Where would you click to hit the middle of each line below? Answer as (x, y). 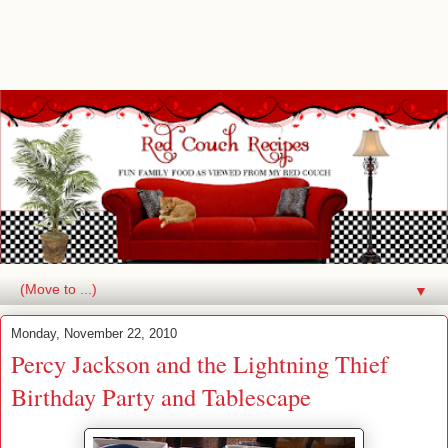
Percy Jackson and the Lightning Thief (199, 363)
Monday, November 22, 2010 (94, 333)
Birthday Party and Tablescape (161, 396)
